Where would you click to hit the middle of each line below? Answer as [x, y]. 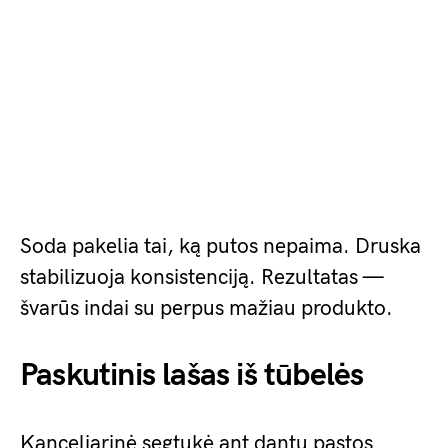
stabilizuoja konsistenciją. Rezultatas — [201, 277]
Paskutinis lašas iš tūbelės [192, 375]
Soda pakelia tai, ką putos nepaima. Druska [220, 246]
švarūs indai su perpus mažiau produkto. [206, 308]
